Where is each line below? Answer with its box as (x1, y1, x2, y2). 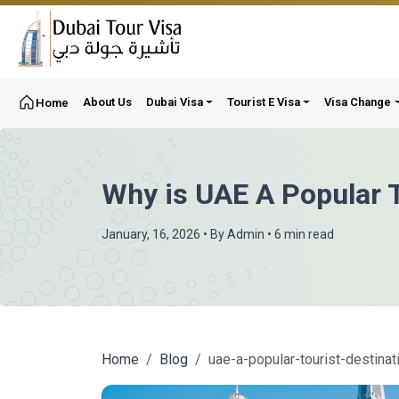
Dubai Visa (146, 95, 203, 109)
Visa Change (324, 95, 392, 109)
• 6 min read (265, 226, 334, 241)
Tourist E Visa (227, 95, 301, 109)
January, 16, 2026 (102, 226, 200, 241)
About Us (83, 95, 132, 109)
